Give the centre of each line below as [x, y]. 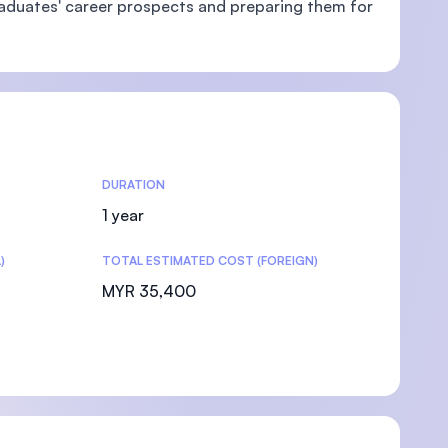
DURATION [133, 184]
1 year [123, 215]
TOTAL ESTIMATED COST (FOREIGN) [210, 260]
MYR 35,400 [149, 291]
